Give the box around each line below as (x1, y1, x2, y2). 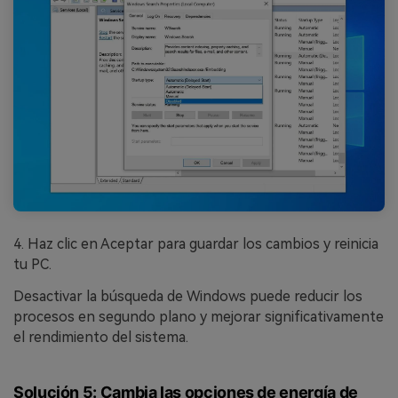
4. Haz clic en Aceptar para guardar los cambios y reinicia (13, 235, 378, 253)
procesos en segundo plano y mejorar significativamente (13, 308, 384, 326)
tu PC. (13, 256, 52, 274)
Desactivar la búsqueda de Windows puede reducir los (13, 288, 362, 306)
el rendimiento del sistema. (13, 329, 188, 346)
